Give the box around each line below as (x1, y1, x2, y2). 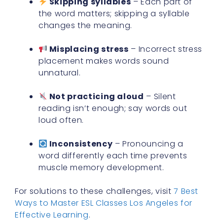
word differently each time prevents (38, 150, 187, 162)
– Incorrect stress (128, 43, 202, 55)
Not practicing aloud (47, 91, 144, 103)
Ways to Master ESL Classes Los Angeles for (15, 197, 192, 209)
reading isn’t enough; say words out (38, 103, 187, 114)
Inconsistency (47, 138, 113, 150)
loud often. (38, 114, 84, 126)
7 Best (174, 185, 199, 197)
